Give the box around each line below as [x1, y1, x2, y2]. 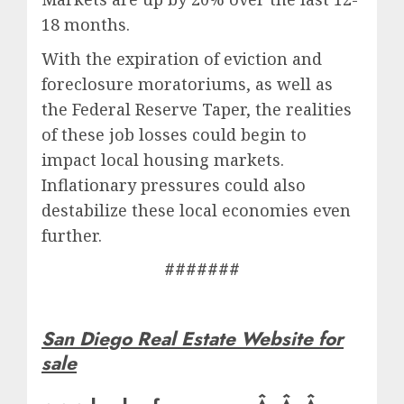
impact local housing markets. [41, 149, 284, 171]
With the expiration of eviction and [41, 48, 322, 70]
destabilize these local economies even [41, 199, 351, 222]
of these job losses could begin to [41, 124, 307, 146]
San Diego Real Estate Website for [41, 325, 344, 353]
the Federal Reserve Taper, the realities [41, 98, 352, 121]
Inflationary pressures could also [41, 174, 306, 197]
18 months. [41, 14, 130, 36]
